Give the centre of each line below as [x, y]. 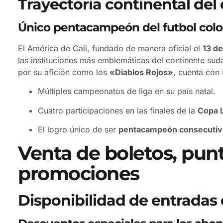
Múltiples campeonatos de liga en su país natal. [127, 91]
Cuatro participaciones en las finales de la [118, 110]
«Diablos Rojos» [141, 72]
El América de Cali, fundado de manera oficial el [110, 49]
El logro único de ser [78, 130]
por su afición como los [64, 72]
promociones [79, 173]
